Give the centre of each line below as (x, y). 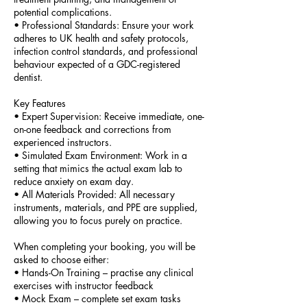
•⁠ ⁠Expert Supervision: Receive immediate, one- (109, 116)
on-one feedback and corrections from (93, 129)
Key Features (40, 103)
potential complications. (63, 12)
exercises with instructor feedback (84, 285)
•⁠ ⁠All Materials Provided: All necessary (94, 194)
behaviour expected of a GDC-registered (97, 64)
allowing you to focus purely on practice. (98, 220)
